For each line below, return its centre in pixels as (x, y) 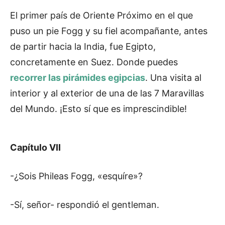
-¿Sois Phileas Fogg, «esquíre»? (76, 176)
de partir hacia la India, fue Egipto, (83, 47)
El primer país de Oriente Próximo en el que (101, 16)
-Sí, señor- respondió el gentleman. (85, 205)
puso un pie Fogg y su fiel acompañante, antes (109, 31)
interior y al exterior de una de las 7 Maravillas (107, 93)
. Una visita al (173, 78)
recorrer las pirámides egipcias (78, 78)
